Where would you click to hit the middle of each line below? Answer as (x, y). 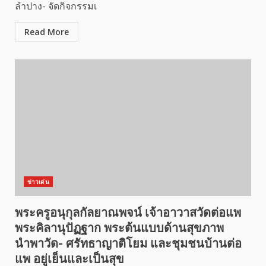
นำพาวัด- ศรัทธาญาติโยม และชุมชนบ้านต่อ (128, 243)
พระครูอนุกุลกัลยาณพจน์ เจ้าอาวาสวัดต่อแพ (128, 213)
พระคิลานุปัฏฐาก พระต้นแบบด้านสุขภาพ (119, 228)
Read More (47, 32)
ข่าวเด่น (38, 182)
